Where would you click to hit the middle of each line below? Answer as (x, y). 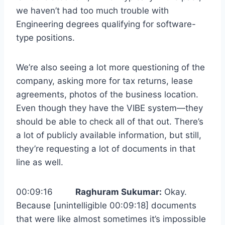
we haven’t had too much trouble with (92, 11)
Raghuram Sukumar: (119, 192)
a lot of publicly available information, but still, (109, 135)
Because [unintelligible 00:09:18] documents (106, 206)
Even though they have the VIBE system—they (109, 108)
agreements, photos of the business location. (107, 95)
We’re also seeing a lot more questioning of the (110, 68)
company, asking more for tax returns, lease (104, 81)
